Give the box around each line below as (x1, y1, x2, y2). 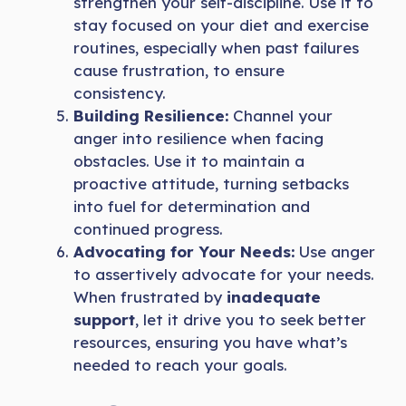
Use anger (295, 242, 375, 262)
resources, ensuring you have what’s (73, 333, 347, 353)
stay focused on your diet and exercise (73, 15, 369, 35)
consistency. (73, 83, 166, 103)
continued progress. (73, 219, 223, 239)
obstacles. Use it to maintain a (73, 151, 304, 171)
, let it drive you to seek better (135, 310, 366, 330)
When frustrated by (73, 287, 227, 307)
